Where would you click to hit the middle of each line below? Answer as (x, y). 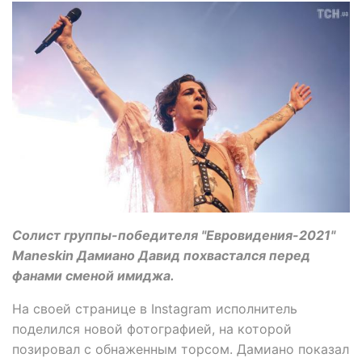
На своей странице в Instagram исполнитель (155, 309)
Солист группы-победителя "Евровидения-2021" (174, 236)
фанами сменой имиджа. (93, 276)
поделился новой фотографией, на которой (152, 329)
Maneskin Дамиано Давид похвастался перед (161, 256)
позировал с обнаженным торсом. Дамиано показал (181, 349)
